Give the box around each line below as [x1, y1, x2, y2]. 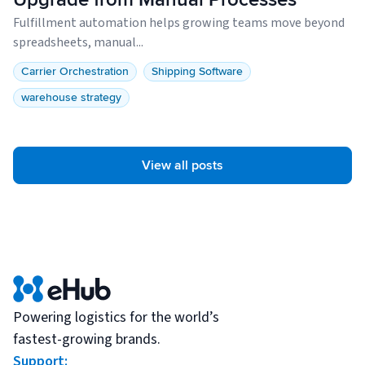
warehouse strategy [21, 90, 121, 105]
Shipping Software [152, 64, 243, 79]
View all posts [142, 157, 223, 174]
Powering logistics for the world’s [13, 307, 219, 328]
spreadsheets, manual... [13, 33, 143, 52]
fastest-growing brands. [13, 329, 161, 350]
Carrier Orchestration [21, 64, 129, 79]
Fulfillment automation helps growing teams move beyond [13, 14, 345, 33]
